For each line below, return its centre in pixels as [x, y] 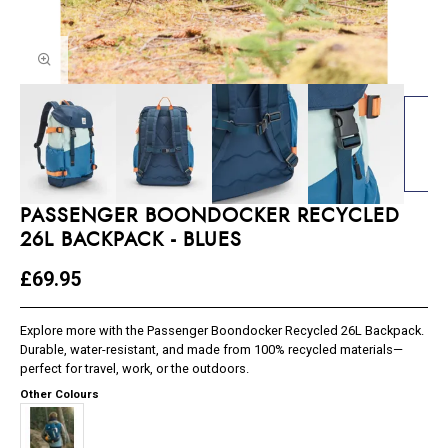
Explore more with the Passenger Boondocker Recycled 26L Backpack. [222, 331]
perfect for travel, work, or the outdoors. [135, 369]
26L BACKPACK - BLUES [131, 239]
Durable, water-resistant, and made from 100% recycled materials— [212, 350]
